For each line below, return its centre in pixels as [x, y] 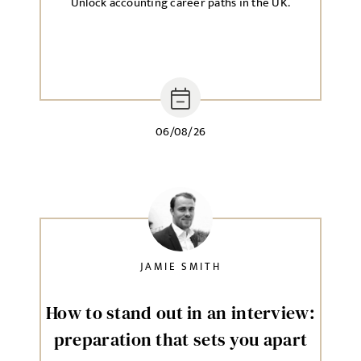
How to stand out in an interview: [180, 313]
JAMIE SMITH [180, 267]
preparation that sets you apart [180, 339]
